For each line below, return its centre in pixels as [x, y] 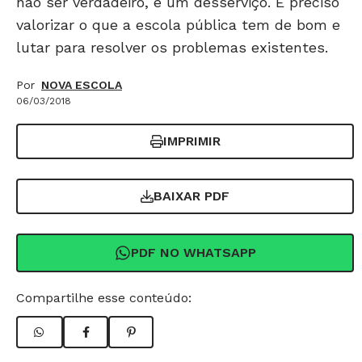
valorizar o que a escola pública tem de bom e [178, 25]
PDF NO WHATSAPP [193, 253]
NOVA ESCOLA [82, 85]
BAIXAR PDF [192, 196]
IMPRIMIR [192, 141]
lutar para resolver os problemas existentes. [172, 47]
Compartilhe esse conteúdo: [104, 298]
